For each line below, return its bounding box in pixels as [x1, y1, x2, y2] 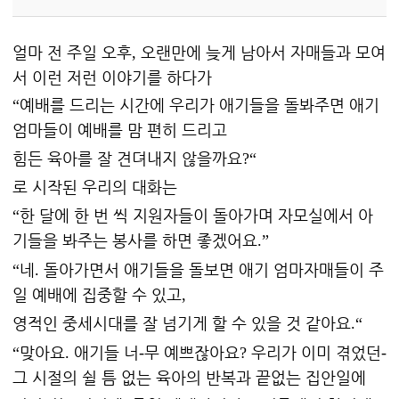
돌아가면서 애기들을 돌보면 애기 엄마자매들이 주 [44, 259, 384, 279]
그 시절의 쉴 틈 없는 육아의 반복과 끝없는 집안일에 [12, 367, 366, 387]
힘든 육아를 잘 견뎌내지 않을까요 [12, 148, 242, 167]
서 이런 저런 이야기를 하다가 [12, 67, 212, 86]
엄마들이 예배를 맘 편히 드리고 [12, 120, 227, 140]
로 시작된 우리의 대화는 [12, 177, 177, 197]
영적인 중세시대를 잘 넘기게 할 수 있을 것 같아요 [12, 313, 351, 333]
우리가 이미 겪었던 [251, 342, 381, 362]
